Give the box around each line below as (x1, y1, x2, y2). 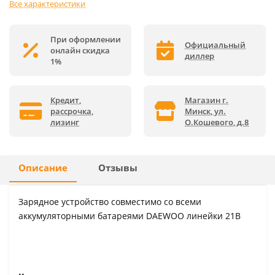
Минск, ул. (185, 105, 226, 117)
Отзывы (98, 161, 137, 174)
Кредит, (50, 94, 81, 106)
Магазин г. (185, 94, 228, 106)
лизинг (50, 116, 79, 128)
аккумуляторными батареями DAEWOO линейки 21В (18, 209, 241, 222)
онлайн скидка (50, 44, 110, 56)
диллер (185, 50, 214, 61)
